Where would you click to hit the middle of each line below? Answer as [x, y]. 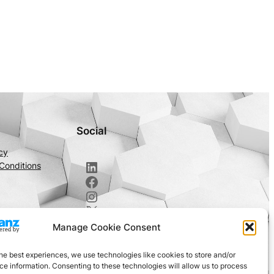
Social [92, 131]
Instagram [90, 196]
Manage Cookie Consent [107, 227]
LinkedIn [88, 166]
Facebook [87, 181]
